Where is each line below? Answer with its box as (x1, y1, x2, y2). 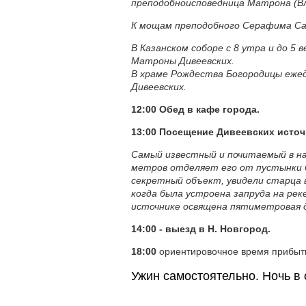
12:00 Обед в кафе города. (131, 104, 260, 115)
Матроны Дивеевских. (131, 55, 234, 66)
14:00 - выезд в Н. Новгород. (131, 223, 270, 234)
